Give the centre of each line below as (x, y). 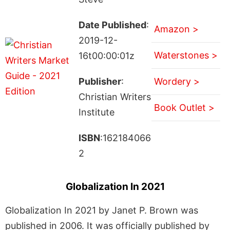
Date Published (112, 25)
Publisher (100, 81)
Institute (96, 112)
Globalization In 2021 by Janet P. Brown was (102, 210)
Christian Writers (114, 97)
